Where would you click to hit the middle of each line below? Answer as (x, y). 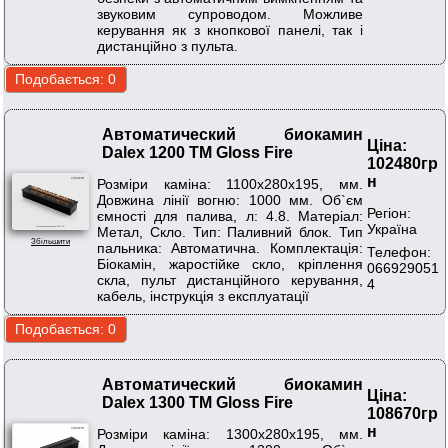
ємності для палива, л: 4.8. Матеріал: (230, 215)
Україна (392, 228)
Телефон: (399, 251)
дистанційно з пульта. (167, 45)
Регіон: (389, 212)
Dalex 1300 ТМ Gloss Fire (197, 403)
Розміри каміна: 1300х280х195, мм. (230, 433)
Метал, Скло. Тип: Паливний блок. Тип (230, 231)
